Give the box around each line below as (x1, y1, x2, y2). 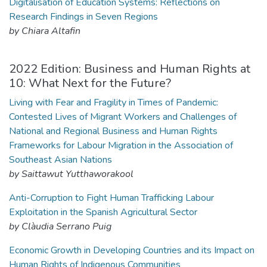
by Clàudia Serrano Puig (9, 220, 111, 233)
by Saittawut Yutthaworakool (9, 167, 133, 181)
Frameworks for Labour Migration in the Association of (9, 139, 233, 152)
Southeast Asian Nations (9, 153, 112, 166)
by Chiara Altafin (9, 24, 80, 38)
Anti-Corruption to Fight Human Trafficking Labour (9, 191, 214, 204)
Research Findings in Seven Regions (9, 10, 158, 23)
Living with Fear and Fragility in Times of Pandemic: (9, 96, 218, 109)
